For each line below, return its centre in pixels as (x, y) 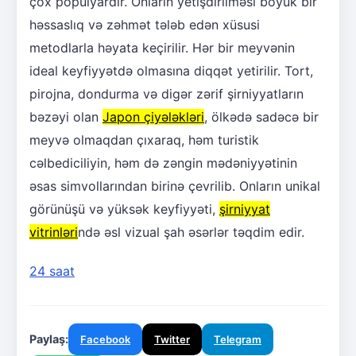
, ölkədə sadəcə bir (261, 116)
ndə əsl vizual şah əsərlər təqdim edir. (191, 232)
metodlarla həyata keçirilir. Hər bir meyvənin (162, 47)
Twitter (172, 339)
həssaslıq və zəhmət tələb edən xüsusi (145, 24)
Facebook (105, 339)
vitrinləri (54, 232)
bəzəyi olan (66, 116)
